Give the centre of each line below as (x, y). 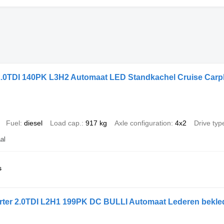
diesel (33, 123)
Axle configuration (142, 123)
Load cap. (65, 123)
